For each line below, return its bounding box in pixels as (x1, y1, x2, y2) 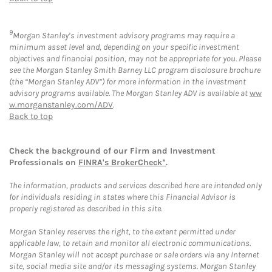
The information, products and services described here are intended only (9, 180, 262, 191)
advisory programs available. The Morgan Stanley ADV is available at (9, 87, 250, 98)
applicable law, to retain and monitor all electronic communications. (9, 237, 251, 248)
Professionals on (9, 157, 78, 168)
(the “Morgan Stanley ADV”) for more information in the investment (9, 76, 246, 87)
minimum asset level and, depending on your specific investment (9, 41, 239, 52)
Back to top (9, 110, 53, 121)
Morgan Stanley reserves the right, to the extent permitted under (9, 226, 236, 237)
